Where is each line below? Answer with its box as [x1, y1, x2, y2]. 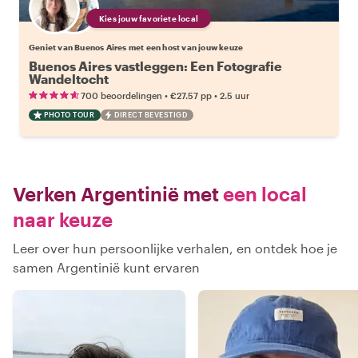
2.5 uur [220, 90, 249, 101]
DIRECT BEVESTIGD [114, 110, 187, 119]
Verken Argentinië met [13, 182, 219, 205]
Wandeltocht [29, 71, 109, 86]
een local [219, 182, 307, 205]
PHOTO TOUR [44, 110, 94, 119]
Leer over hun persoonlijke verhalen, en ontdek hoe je [13, 241, 337, 256]
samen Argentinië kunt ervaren [13, 260, 200, 275]
